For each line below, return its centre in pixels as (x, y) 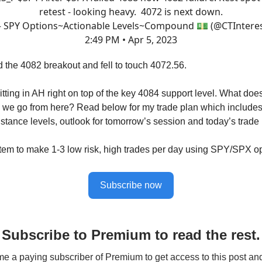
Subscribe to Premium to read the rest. (131, 235)
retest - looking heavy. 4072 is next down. (131, 12)
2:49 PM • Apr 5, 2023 (131, 40)
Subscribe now (131, 185)
